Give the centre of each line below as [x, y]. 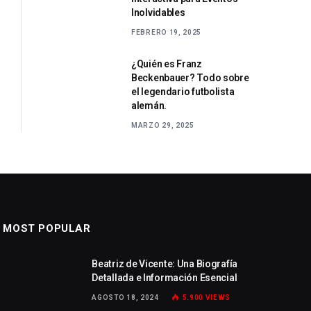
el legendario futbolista [183, 91]
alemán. [149, 105]
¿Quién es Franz [167, 64]
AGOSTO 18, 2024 [125, 297]
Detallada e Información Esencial [165, 277]
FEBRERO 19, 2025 [167, 32]
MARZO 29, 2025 [163, 125]
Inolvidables [158, 12]
